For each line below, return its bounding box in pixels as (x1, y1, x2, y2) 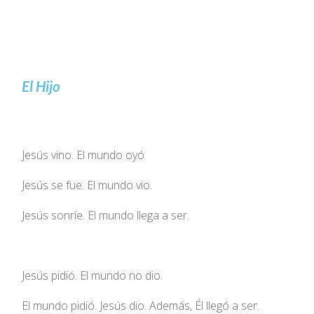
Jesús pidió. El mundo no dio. (22, 267, 163, 283)
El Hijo (22, 76, 61, 95)
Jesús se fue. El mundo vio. (22, 177, 153, 193)
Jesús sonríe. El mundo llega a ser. (22, 207, 190, 223)
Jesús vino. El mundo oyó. (22, 146, 147, 163)
